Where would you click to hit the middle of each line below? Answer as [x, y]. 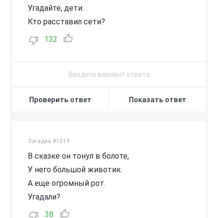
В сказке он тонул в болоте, [78, 156]
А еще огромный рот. [67, 183]
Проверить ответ [60, 100]
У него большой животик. [75, 169]
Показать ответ [158, 100]
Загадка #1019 [49, 141]
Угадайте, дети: [56, 8]
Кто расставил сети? [66, 21]
